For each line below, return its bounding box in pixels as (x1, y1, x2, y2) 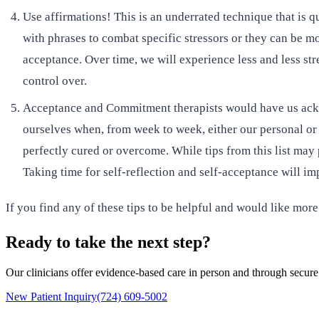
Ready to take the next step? (6, 232, 211, 251)
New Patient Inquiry (6, 290, 97, 303)
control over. (23, 74, 87, 88)
